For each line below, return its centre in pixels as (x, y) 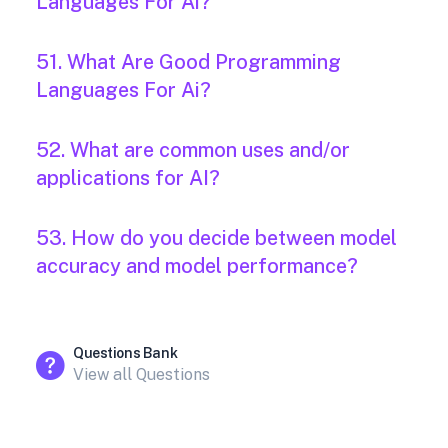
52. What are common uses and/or (193, 150)
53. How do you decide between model (216, 238)
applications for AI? (128, 178)
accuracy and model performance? (197, 266)
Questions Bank (125, 353)
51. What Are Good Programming (188, 62)
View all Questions (141, 375)
